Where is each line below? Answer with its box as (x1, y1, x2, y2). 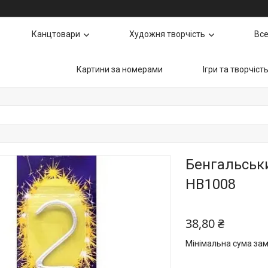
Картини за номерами (77, 65, 163, 74)
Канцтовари (32, 29, 80, 39)
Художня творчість (129, 29, 205, 39)
